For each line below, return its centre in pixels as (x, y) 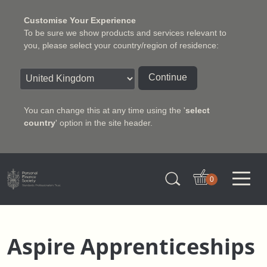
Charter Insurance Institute (62, 164)
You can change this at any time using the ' (105, 110)
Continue (168, 77)
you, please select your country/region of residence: (121, 45)
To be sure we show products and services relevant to (125, 33)
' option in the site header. (104, 123)
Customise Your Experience (80, 20)
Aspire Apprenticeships (131, 246)
